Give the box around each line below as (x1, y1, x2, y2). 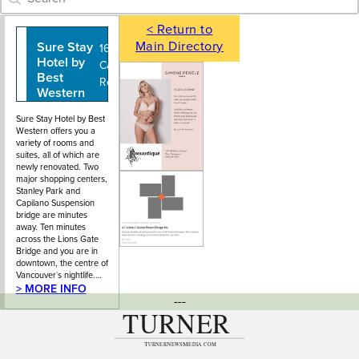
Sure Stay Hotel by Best (15, 113, 105, 124)
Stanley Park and (15, 185, 80, 196)
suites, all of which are (15, 149, 99, 160)
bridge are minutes (15, 209, 87, 220)
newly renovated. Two (15, 161, 99, 172)
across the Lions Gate (15, 233, 99, 244)
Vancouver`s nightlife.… (15, 269, 102, 280)
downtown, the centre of (15, 257, 108, 268)
